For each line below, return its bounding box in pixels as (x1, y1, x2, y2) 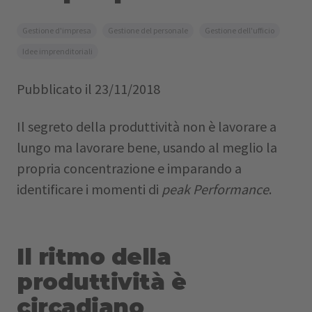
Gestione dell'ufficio (205, 25, 274, 36)
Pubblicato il (17, 80, 95, 97)
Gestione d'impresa (22, 25, 91, 36)
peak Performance (162, 180, 269, 198)
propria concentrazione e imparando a (17, 159, 242, 177)
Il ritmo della (17, 243, 171, 270)
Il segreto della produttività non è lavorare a (17, 118, 276, 135)
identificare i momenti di (17, 180, 162, 198)
